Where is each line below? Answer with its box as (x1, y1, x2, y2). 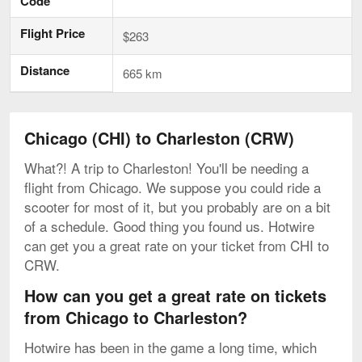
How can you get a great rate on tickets (24, 283, 326, 307)
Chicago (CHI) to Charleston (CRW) (24, 125, 294, 149)
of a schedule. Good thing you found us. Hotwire (24, 215, 314, 236)
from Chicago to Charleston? (24, 305, 247, 329)
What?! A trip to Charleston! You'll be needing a (24, 157, 309, 178)
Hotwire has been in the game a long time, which (24, 336, 317, 357)
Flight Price (20, 23, 85, 42)
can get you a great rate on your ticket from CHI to (24, 234, 329, 255)
